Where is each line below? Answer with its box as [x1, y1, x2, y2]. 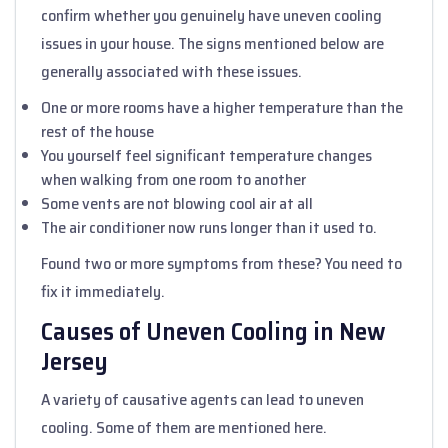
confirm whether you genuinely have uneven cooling [41, 2, 382, 28]
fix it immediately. [41, 278, 165, 304]
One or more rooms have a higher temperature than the [41, 94, 403, 120]
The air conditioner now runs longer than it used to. [41, 214, 377, 240]
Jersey [41, 340, 108, 381]
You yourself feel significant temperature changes [41, 142, 372, 168]
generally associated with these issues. [41, 58, 302, 84]
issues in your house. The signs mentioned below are [41, 30, 384, 56]
